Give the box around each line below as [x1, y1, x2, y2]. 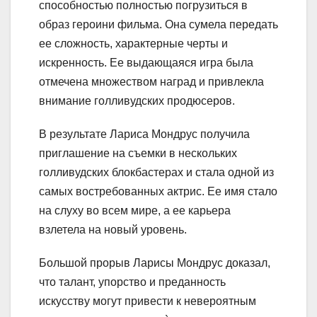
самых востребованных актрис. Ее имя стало [39, 185, 277, 198]
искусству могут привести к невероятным [39, 295, 256, 308]
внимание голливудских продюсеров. [39, 95, 235, 108]
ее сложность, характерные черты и [39, 38, 228, 50]
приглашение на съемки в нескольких [39, 147, 237, 160]
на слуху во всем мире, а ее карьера [39, 204, 231, 217]
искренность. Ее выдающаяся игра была [39, 57, 253, 69]
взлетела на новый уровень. [39, 224, 187, 236]
